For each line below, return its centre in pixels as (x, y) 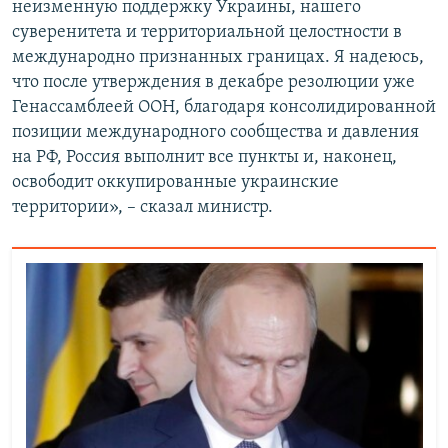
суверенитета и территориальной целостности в (207, 33)
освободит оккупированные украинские (175, 183)
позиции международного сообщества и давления (215, 133)
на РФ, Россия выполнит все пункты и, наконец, (204, 158)
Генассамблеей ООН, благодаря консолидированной (224, 108)
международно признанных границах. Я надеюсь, (218, 58)
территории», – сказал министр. (142, 208)
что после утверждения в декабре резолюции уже (213, 83)
